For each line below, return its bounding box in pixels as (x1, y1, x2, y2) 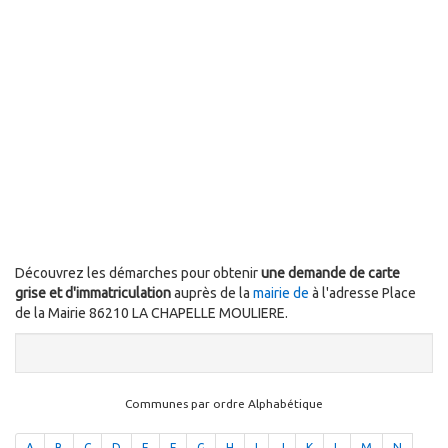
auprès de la (174, 285, 253, 302)
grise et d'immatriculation (15, 285, 174, 302)
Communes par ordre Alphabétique (125, 397, 323, 411)
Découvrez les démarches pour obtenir (15, 265, 261, 282)
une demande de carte (261, 265, 400, 282)
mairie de (253, 285, 312, 302)
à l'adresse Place (312, 285, 416, 302)
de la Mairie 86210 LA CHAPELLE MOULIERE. (15, 305, 288, 322)
